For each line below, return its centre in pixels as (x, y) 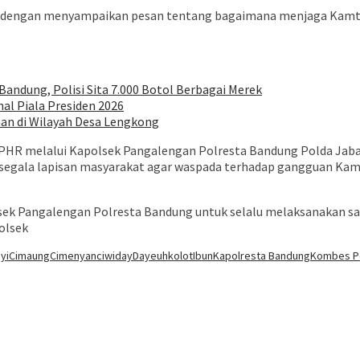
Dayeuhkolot (163, 256)
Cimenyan (73, 256)
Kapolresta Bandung (262, 256)
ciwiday (115, 256)
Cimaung (29, 256)
